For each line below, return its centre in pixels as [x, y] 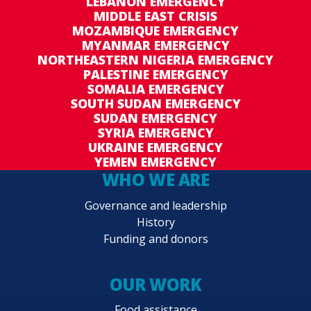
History [155, 222]
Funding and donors [155, 238]
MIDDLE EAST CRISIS [155, 16]
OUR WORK [155, 284]
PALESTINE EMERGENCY [155, 75]
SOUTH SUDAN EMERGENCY [155, 104]
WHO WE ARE [155, 180]
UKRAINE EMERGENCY [155, 148]
